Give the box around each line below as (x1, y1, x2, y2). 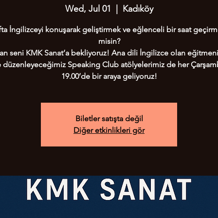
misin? (98, 36, 120, 46)
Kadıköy (122, 3, 153, 14)
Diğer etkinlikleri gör (73, 126, 145, 135)
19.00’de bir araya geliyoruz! (61, 72, 157, 81)
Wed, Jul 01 (65, 3, 111, 14)
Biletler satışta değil (75, 114, 143, 123)
